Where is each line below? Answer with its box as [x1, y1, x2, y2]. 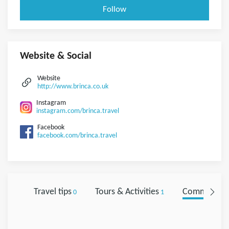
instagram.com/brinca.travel [36, 108, 119, 114]
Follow [103, 5, 126, 14]
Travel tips [33, 188, 72, 196]
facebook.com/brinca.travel [37, 132, 117, 139]
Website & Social [20, 51, 91, 61]
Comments [182, 188, 223, 196]
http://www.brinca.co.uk [37, 83, 108, 90]
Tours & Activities [95, 188, 159, 196]
